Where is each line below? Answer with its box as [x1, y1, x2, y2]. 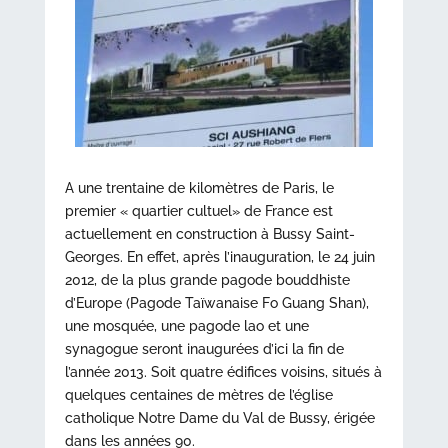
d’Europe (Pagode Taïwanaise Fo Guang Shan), [64, 295, 369, 311]
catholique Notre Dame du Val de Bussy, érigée [64, 410, 375, 426]
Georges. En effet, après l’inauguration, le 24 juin [64, 249, 375, 265]
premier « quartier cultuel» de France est [64, 203, 333, 219]
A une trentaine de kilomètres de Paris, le [64, 180, 334, 196]
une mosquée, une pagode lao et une [64, 318, 309, 334]
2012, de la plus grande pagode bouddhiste [64, 272, 350, 288]
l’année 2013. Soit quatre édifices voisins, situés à [64, 364, 382, 380]
